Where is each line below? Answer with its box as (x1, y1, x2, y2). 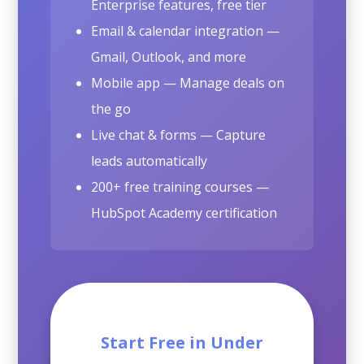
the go (91, 99, 132, 118)
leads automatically (91, 151, 208, 170)
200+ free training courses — (91, 177, 270, 196)
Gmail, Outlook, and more (91, 47, 247, 66)
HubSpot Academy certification (91, 203, 278, 222)
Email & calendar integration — (91, 21, 280, 40)
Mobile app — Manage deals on (91, 73, 285, 92)
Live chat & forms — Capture (91, 125, 266, 144)
